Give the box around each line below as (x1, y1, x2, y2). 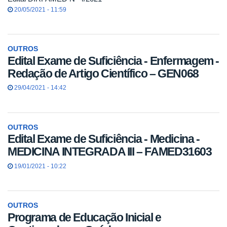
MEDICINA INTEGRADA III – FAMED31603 (8, 145, 212, 159)
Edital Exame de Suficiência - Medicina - (8, 132, 200, 146)
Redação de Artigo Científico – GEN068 (8, 66, 199, 80)
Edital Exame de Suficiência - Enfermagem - (8, 54, 219, 67)
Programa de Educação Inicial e (8, 210, 161, 224)
